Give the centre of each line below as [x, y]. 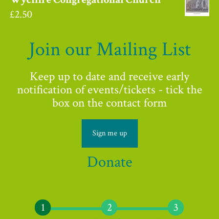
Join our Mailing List [109, 49]
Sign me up [109, 133]
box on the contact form [109, 103]
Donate [109, 162]
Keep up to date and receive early [109, 77]
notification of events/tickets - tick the [109, 90]
